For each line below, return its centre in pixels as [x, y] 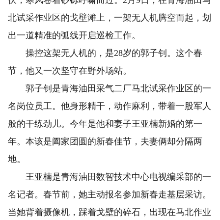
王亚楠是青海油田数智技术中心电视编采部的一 [110, 177]
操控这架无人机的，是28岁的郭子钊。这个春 [105, 53]
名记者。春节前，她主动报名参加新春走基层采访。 [110, 195]
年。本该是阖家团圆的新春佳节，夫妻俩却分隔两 [105, 142]
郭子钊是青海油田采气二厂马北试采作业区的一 [110, 89]
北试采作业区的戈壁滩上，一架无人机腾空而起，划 [110, 18]
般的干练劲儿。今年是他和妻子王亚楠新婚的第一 [105, 124]
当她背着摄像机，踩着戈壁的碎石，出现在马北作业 [110, 212]
